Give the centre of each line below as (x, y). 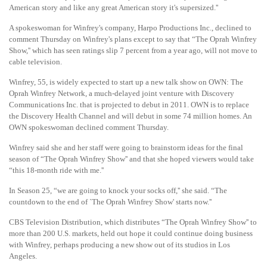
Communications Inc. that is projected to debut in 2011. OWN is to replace (129, 105)
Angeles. (23, 256)
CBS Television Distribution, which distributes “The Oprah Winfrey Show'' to (133, 222)
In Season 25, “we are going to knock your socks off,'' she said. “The (118, 190)
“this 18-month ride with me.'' (56, 170)
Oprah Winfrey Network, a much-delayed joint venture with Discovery (122, 93)
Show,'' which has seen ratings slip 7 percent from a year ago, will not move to (133, 50)
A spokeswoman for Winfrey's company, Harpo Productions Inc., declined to (130, 28)
